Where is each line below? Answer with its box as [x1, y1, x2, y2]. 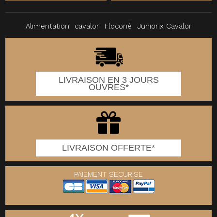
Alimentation [25, 22, 69, 31]
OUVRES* [88, 82, 129, 93]
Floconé [104, 22, 132, 31]
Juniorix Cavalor [137, 22, 192, 31]
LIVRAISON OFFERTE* [62, 143, 155, 153]
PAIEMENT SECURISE [74, 170, 143, 179]
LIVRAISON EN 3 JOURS [58, 75, 159, 85]
